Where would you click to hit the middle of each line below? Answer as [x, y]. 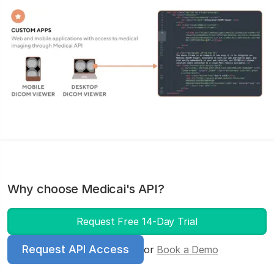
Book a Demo [187, 250]
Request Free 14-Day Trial [137, 222]
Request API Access [76, 250]
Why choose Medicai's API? [86, 189]
